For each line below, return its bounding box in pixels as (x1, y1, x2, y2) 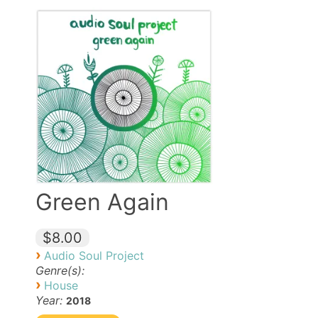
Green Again (35, 188, 169, 216)
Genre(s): (35, 263, 84, 278)
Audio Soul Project (43, 248, 144, 263)
